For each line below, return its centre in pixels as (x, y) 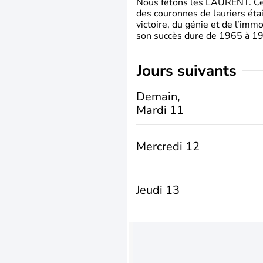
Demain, (158, 96)
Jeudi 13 (158, 190)
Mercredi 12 (168, 146)
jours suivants (189, 71)
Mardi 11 (160, 110)
